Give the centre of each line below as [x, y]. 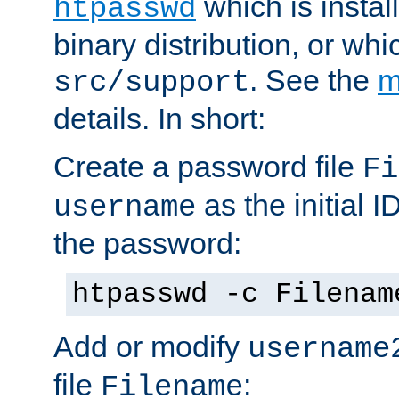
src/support [151, 82]
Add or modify [151, 346]
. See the [313, 80]
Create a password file [208, 166]
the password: [147, 243]
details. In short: [159, 118]
